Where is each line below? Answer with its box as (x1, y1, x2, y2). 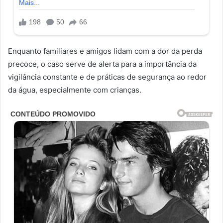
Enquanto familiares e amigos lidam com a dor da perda (8, 46, 202, 56)
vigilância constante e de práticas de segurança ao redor (8, 72, 207, 82)
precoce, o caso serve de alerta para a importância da (8, 59, 197, 69)
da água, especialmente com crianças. (8, 85, 141, 95)
